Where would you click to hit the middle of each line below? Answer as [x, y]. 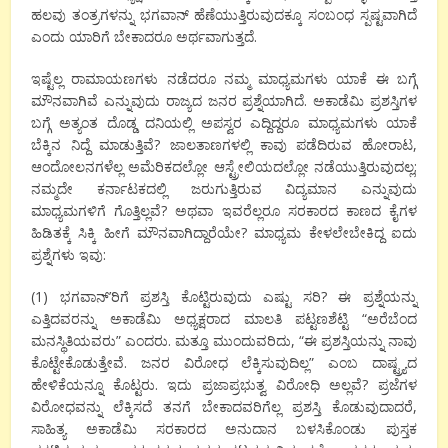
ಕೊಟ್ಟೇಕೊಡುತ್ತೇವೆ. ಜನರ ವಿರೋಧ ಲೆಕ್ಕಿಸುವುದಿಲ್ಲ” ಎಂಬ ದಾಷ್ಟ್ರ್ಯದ [224, 363]
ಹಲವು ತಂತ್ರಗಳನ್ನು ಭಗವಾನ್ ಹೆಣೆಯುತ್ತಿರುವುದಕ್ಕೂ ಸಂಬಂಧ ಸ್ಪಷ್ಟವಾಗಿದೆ [224, 15]
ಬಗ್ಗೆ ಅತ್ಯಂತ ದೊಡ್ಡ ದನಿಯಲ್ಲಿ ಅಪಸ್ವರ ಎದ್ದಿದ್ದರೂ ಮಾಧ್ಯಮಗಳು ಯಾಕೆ [224, 123]
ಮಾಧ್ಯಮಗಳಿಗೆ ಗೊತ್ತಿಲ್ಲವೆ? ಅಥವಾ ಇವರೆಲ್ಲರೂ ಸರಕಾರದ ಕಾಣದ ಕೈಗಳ [224, 211]
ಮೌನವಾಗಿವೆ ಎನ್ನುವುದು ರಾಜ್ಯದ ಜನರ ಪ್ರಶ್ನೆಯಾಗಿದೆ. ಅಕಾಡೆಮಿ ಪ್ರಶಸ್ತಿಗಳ [224, 101]
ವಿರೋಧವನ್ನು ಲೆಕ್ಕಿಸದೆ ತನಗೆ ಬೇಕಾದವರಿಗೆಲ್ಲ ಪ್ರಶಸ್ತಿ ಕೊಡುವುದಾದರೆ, [224, 407]
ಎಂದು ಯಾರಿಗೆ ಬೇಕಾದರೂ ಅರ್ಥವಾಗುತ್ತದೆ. [144, 37]
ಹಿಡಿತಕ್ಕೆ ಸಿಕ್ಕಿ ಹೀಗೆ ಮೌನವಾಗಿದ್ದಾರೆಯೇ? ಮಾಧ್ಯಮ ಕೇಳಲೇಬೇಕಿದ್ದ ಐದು [224, 233]
